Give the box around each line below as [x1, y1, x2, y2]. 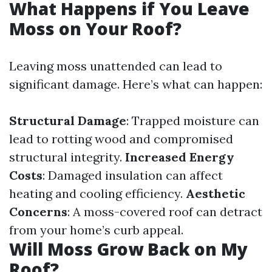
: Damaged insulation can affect [42, 168, 223, 183]
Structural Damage [9, 113, 126, 128]
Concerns [9, 204, 67, 219]
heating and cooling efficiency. [9, 186, 186, 201]
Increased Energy [125, 149, 234, 165]
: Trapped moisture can [126, 113, 259, 128]
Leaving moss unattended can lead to [9, 58, 222, 73]
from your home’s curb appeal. [9, 222, 183, 237]
